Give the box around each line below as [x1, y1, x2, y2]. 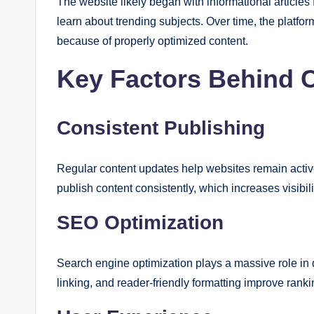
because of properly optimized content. [57, 35, 248, 47]
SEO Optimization [57, 212, 224, 233]
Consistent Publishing [57, 117, 265, 139]
